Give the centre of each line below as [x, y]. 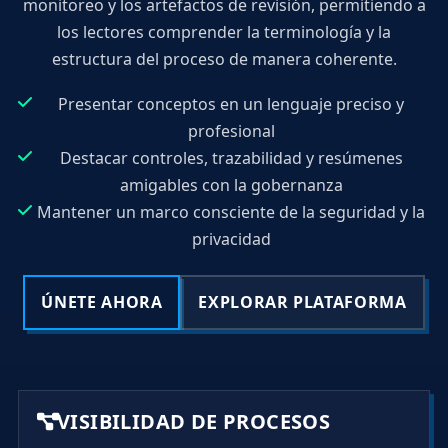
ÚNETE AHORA [102, 302]
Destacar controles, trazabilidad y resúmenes [231, 158]
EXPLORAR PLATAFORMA [302, 302]
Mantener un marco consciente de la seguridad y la [231, 212]
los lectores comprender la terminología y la [224, 32]
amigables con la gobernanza [231, 185]
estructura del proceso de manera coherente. [224, 59]
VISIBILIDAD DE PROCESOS [193, 422]
